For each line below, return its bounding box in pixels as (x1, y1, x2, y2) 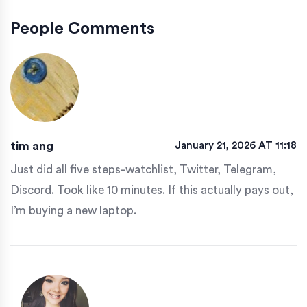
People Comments (10, 21, 154, 38)
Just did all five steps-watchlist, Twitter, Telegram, (10, 164, 276, 176)
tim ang (10, 140, 53, 153)
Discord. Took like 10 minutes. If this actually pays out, (10, 184, 293, 197)
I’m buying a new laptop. (10, 205, 136, 217)
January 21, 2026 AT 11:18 (175, 140, 297, 151)
